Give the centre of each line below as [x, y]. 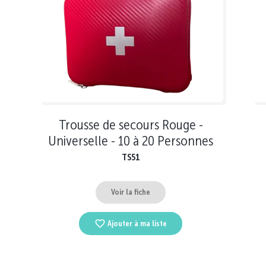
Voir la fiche [131, 192]
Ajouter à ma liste [137, 223]
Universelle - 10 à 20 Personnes [131, 140]
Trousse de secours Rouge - [131, 124]
